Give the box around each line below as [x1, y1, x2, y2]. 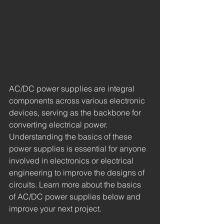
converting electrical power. [9, 119, 109, 129]
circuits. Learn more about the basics [9, 179, 143, 189]
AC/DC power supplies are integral [9, 83, 136, 93]
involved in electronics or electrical [9, 155, 135, 165]
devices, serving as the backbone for [9, 107, 143, 117]
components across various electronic [9, 95, 147, 105]
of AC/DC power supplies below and [9, 191, 142, 201]
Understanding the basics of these [9, 131, 134, 141]
